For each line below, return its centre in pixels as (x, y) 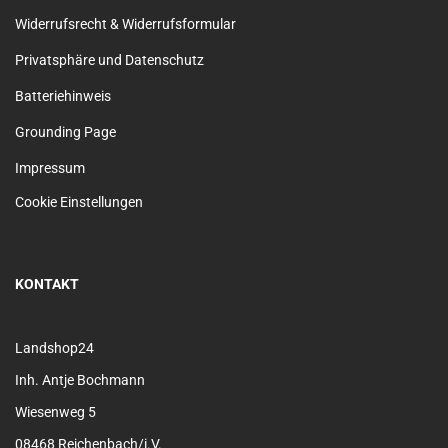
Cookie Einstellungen (79, 202)
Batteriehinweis (63, 96)
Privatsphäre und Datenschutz (109, 60)
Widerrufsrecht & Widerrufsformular (125, 24)
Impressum (50, 168)
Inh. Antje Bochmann (80, 380)
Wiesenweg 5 (55, 412)
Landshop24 (54, 348)
